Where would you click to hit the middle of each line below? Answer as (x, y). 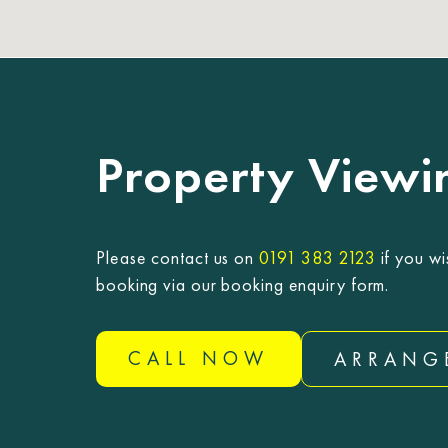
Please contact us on (177, 257)
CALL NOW (198, 357)
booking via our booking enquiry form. (243, 284)
